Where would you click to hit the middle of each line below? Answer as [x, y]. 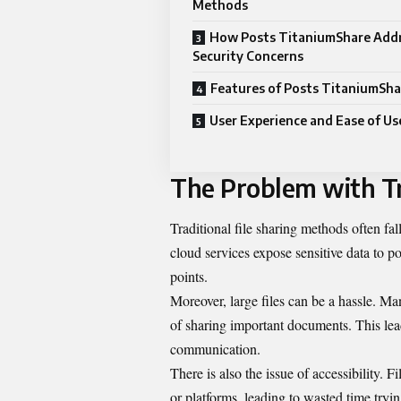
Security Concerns [248, 55]
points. [189, 277]
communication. [215, 349]
